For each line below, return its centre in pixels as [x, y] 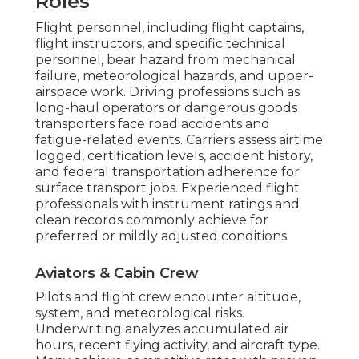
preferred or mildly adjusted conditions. [162, 236]
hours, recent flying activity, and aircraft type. [177, 345]
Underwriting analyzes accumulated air [162, 329]
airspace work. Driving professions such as [167, 92]
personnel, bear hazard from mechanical [165, 60]
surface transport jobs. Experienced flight [167, 188]
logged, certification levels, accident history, [174, 156]
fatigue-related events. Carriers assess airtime [179, 140]
